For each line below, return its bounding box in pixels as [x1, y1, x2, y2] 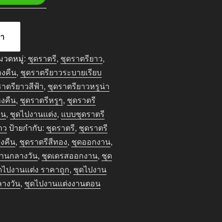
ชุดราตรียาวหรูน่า [48, 80, 110, 92]
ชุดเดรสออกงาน [42, 149, 98, 161]
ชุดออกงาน [71, 135, 111, 147]
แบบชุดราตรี [61, 108, 105, 119]
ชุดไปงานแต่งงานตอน [24, 177, 101, 189]
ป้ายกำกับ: [9, 121, 47, 133]
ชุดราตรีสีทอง [19, 135, 68, 147]
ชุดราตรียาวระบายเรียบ [20, 66, 102, 78]
